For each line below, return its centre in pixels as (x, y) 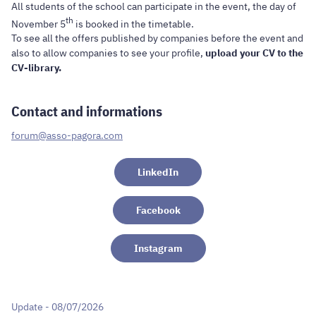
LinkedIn (158, 172)
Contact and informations (87, 111)
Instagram (158, 248)
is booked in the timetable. (135, 24)
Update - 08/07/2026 (57, 306)
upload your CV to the (254, 53)
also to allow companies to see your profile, (108, 53)
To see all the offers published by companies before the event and (157, 38)
